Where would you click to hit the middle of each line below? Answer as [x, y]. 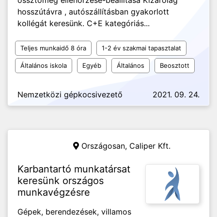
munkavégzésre [54, 192]
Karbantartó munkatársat [74, 169]
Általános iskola [44, 65]
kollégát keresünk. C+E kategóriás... [84, 23]
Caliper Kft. [150, 146]
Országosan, [105, 146]
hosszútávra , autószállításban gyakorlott [93, 12]
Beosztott [175, 65]
